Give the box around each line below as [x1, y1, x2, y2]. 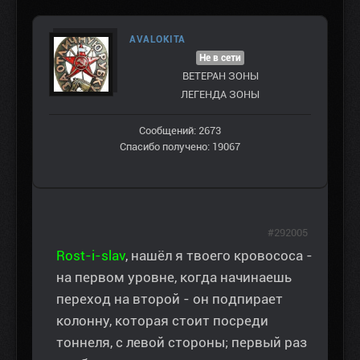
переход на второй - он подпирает [56, 291, 283, 308]
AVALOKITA [129, 34, 186, 46]
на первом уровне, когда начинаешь [56, 269, 292, 286]
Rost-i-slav [56, 247, 125, 264]
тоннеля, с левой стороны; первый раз [56, 334, 307, 351]
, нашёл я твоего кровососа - [125, 247, 313, 264]
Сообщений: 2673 [139, 125, 221, 137]
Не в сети [199, 52, 241, 64]
